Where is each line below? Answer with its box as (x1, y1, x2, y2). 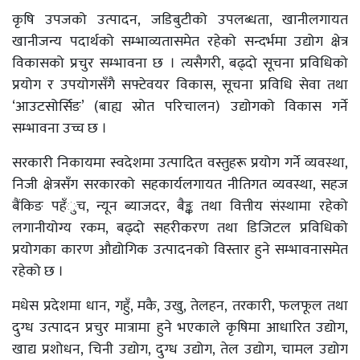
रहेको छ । (12, 259, 63, 284)
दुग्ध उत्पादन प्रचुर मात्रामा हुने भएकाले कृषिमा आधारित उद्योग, (12, 315, 348, 340)
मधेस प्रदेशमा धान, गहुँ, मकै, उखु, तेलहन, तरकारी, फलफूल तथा (12, 293, 348, 318)
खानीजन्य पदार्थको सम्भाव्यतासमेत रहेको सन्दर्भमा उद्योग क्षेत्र (12, 29, 348, 54)
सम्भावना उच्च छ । (12, 116, 107, 141)
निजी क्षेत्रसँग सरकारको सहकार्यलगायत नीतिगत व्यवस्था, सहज (12, 172, 348, 197)
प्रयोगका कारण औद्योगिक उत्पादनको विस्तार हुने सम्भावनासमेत (12, 237, 348, 262)
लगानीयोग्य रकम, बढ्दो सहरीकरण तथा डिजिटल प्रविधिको (12, 215, 348, 240)
